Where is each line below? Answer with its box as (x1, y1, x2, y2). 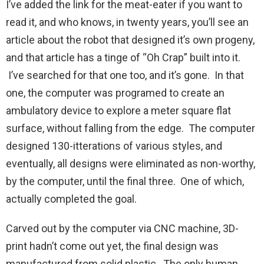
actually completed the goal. (6, 193, 137, 206)
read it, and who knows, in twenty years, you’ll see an (6, 16, 249, 29)
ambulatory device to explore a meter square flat (6, 104, 231, 117)
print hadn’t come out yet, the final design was (6, 240, 219, 253)
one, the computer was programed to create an (6, 87, 225, 100)
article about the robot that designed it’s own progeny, (6, 34, 255, 47)
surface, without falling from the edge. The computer (6, 122, 255, 135)
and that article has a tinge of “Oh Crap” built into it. (6, 51, 240, 64)
